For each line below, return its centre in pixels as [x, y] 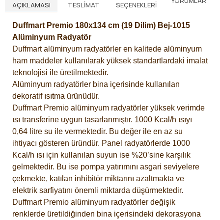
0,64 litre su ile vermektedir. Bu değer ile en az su [97, 132]
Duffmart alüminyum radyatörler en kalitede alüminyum [107, 49]
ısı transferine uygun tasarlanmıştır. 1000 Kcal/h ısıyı [102, 120]
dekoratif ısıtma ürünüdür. [56, 96]
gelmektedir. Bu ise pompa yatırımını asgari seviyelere [106, 167]
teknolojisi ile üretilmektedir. [60, 73]
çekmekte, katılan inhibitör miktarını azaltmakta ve [98, 179]
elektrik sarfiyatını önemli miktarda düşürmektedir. [98, 191]
